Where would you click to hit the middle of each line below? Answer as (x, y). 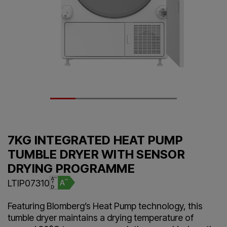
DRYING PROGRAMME (71, 168)
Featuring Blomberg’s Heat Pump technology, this (105, 206)
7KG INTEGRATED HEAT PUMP (95, 140)
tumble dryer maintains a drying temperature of (101, 217)
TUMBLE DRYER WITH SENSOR (96, 154)
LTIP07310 (29, 183)
